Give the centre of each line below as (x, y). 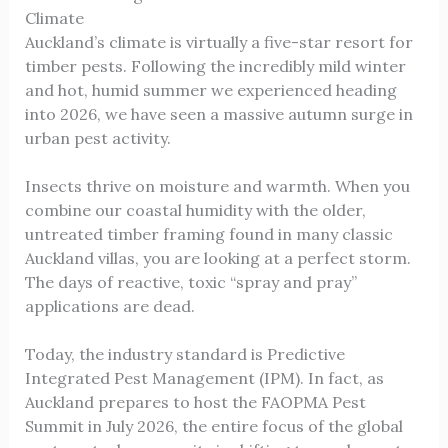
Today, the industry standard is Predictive (184, 353)
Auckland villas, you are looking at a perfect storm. (217, 257)
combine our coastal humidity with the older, (195, 209)
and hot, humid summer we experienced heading (210, 89)
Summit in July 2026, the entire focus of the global (213, 425)
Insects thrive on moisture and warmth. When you (217, 185)
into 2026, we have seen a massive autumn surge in (218, 113)
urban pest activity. (97, 137)
